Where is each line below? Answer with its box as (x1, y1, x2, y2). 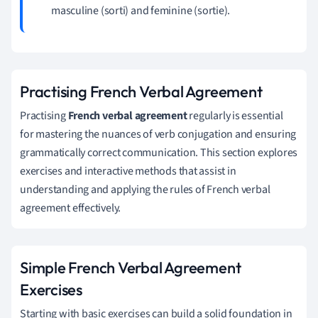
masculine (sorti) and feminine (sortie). (51, 2, 231, 18)
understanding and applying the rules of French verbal (20, 181, 270, 197)
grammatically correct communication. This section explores (20, 144, 298, 160)
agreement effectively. (20, 199, 121, 216)
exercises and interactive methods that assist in (20, 163, 236, 179)
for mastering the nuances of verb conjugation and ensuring (20, 126, 297, 142)
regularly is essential (187, 107, 283, 124)
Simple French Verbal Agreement (20, 257, 241, 278)
